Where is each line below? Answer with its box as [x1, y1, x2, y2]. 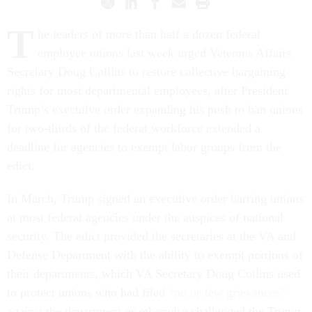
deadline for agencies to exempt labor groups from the [7, 139, 281, 154]
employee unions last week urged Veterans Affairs [38, 45, 291, 60]
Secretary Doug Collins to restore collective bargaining [7, 64, 286, 79]
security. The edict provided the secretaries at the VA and [7, 228, 296, 243]
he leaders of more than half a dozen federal [38, 26, 260, 41]
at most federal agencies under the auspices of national [7, 210, 283, 224]
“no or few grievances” [169, 285, 286, 299]
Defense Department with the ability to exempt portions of [7, 247, 303, 262]
